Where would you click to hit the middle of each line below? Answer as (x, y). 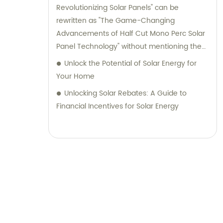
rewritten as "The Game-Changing (115, 21)
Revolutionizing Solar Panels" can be (117, 8)
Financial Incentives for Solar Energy (117, 107)
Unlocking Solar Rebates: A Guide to (125, 94)
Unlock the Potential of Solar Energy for (130, 64)
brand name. (78, 60)
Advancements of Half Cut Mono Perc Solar (131, 34)
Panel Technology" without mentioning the (129, 47)
